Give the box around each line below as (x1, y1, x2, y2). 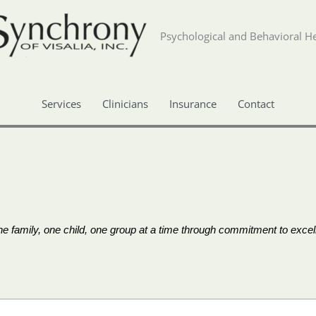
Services (42, 97, 81, 111)
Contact (238, 97, 274, 111)
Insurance (169, 97, 217, 111)
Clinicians (102, 97, 148, 111)
